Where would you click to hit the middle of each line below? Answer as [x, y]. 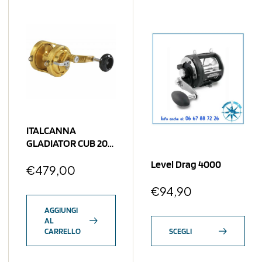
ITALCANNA [51, 130]
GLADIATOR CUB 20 [67, 143]
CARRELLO [63, 231]
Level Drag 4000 [186, 164]
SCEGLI [180, 231]
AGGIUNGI [61, 210]
